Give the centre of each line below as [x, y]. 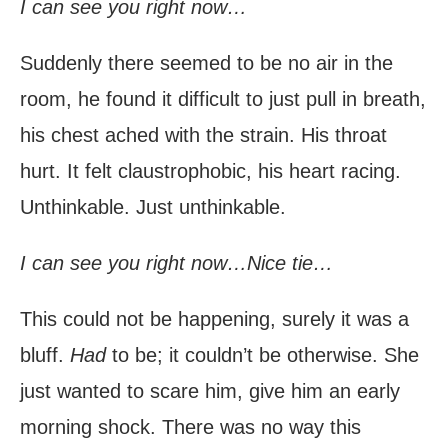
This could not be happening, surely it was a [214, 319]
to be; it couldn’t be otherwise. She [262, 355]
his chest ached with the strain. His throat [203, 135]
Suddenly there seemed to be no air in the [206, 63]
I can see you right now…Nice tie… [176, 263]
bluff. [45, 355]
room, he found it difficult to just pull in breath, [223, 99]
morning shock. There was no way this [190, 427]
